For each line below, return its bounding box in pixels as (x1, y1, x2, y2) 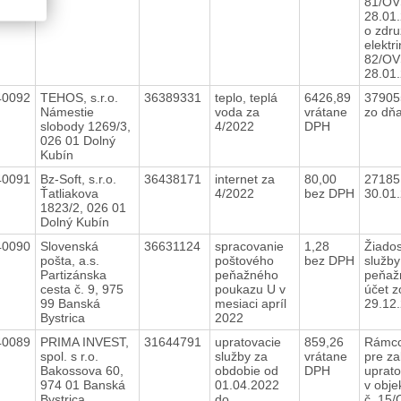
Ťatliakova (39, 185, 98, 200)
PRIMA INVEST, (39, 334, 129, 349)
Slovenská (39, 238, 98, 253)
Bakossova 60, (39, 363, 124, 378)
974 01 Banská (39, 377, 125, 392)
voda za (214, 104, 260, 119)
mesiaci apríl (214, 295, 286, 311)
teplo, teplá (214, 90, 277, 105)
